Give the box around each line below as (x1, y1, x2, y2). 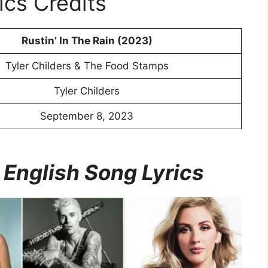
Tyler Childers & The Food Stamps (5, 60, 169, 72)
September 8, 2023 (40, 110, 133, 123)
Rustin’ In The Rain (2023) (21, 35, 153, 47)
